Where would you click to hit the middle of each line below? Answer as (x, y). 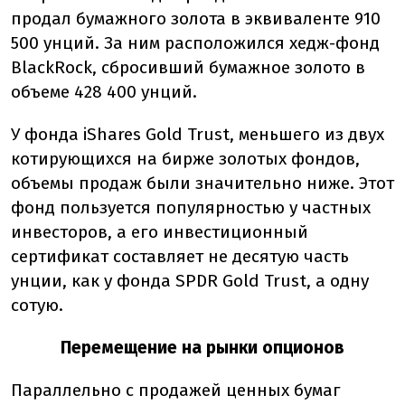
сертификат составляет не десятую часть (180, 256)
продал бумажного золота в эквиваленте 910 (196, 19)
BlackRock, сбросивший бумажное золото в (188, 67)
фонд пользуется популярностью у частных (191, 207)
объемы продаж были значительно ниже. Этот (202, 183)
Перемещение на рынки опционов (202, 348)
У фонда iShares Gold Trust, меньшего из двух (198, 134)
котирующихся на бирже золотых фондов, (185, 159)
